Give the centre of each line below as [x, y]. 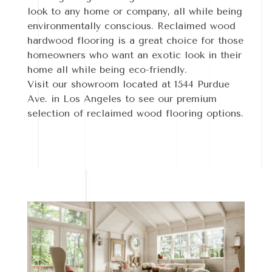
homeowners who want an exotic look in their [134, 55]
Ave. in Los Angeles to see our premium [122, 99]
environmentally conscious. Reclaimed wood [131, 26]
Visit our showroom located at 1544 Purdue [128, 84]
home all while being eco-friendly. [107, 70]
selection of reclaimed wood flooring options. [135, 114]
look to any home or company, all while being [134, 12]
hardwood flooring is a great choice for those [135, 41]
